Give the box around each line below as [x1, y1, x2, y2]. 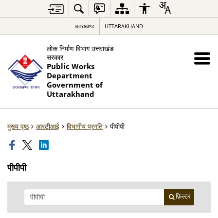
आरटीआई [36, 122, 59, 131]
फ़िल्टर [176, 193, 191, 200]
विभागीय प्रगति [67, 122, 103, 131]
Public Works [46, 61, 94, 72]
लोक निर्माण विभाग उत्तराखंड [46, 44, 114, 53]
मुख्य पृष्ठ [7, 122, 29, 131]
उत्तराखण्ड [75, 22, 94, 30]
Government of [46, 80, 103, 90]
